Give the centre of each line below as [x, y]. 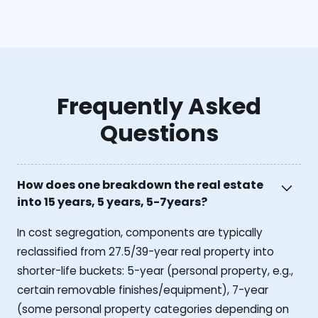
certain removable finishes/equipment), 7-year [143, 290]
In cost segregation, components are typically [140, 232]
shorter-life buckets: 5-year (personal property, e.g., [155, 270]
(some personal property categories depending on [153, 309]
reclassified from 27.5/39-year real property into [146, 251]
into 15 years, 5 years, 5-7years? [112, 202]
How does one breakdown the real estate [140, 185]
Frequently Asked [159, 106]
